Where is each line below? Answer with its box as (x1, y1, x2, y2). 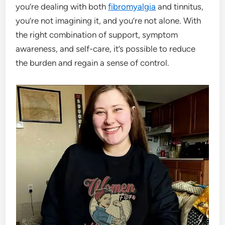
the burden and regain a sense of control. (16, 57, 170, 68)
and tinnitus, (156, 1, 204, 12)
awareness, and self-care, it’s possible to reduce (16, 43, 196, 54)
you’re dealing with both (16, 1, 108, 12)
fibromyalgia (108, 1, 156, 12)
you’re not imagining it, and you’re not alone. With (16, 15, 201, 26)
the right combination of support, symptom (16, 29, 178, 40)
